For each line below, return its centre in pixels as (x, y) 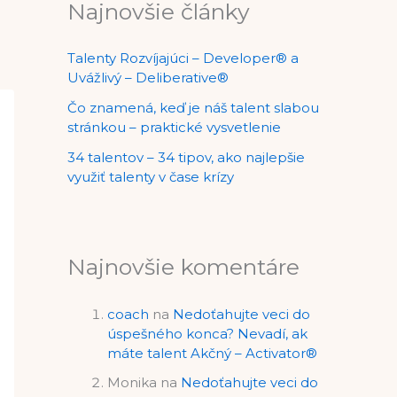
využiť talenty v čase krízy (151, 177)
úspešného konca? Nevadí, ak (207, 333)
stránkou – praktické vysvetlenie (174, 128)
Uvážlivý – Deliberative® (148, 78)
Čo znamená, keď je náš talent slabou (193, 108)
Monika (132, 382)
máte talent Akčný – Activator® (212, 353)
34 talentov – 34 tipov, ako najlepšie (186, 158)
